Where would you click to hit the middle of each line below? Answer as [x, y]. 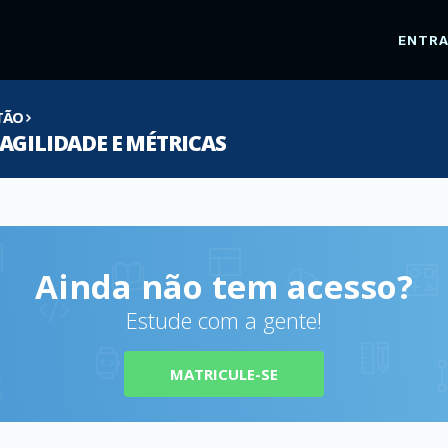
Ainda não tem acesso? [224, 286]
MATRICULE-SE [224, 374]
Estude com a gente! [224, 320]
